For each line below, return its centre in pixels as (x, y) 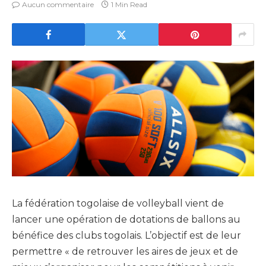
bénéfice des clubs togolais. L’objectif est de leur (126, 236)
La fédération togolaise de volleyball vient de (118, 204)
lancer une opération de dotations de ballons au (126, 220)
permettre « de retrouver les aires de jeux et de (125, 252)
